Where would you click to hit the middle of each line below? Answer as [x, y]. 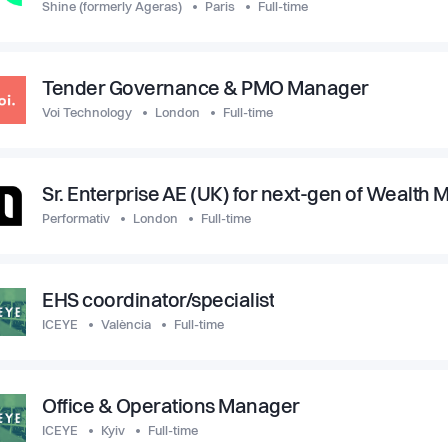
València [126, 325]
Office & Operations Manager [171, 408]
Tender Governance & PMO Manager [205, 90]
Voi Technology [87, 113]
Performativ [76, 219]
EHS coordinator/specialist [158, 302]
